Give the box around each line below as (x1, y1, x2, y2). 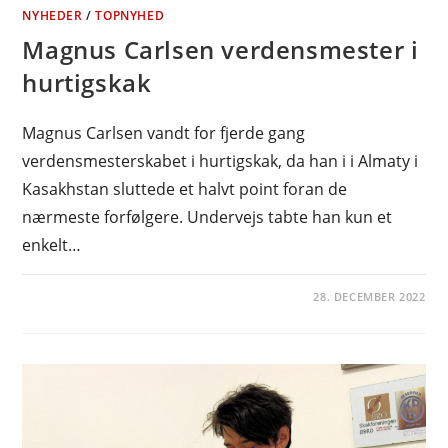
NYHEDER (22, 6, 83, 24)
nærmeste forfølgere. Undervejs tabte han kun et (22, 205, 393, 228)
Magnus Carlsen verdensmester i (22, 32, 419, 66)
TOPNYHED (95, 6, 165, 24)
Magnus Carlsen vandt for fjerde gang (22, 121, 306, 144)
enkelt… (22, 233, 82, 256)
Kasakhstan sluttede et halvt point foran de (22, 177, 348, 200)
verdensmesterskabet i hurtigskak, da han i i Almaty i (22, 149, 419, 172)
